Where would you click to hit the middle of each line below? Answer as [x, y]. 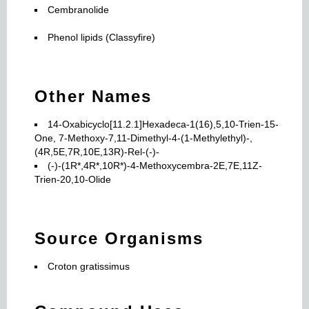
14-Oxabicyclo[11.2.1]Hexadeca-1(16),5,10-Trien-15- [163, 124]
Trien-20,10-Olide [73, 179]
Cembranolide [78, 10]
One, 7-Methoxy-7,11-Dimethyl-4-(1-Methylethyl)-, [143, 138]
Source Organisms [119, 238]
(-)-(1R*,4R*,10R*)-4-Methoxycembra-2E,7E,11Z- [155, 166]
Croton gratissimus [89, 266]
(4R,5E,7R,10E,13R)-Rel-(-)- [97, 152]
